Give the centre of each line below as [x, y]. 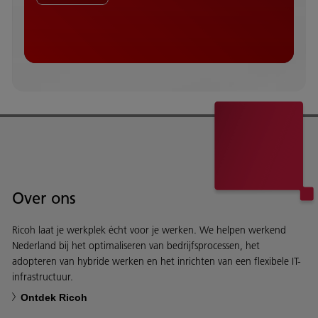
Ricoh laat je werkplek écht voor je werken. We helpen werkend [149, 230]
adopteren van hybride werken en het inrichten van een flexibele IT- [157, 261]
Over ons [44, 198]
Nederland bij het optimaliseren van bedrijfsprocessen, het [136, 245]
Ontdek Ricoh [54, 297]
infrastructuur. [43, 276]
